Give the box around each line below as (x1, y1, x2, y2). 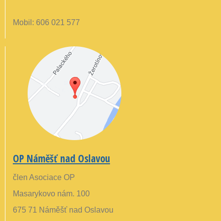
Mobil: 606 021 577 (13, 18, 80, 27)
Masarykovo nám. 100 (13, 189, 90, 198)
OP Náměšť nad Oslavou (13, 151, 110, 166)
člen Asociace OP (13, 173, 75, 182)
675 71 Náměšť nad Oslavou (13, 206, 113, 215)
